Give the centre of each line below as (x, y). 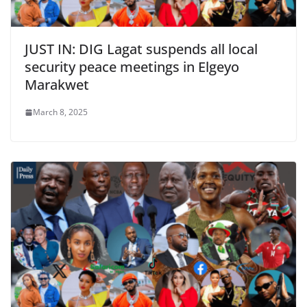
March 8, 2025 (60, 112)
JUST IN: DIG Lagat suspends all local (141, 49)
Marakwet (59, 85)
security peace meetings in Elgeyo (132, 67)
